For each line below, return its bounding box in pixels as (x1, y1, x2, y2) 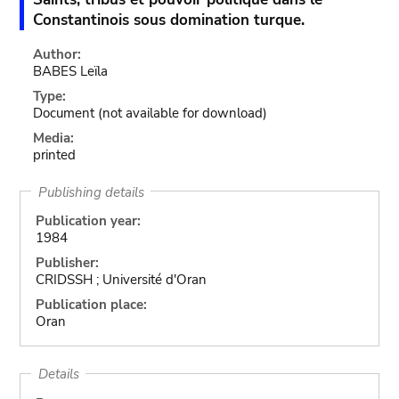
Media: (33, 129, 75, 147)
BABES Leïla (33, 62, 109, 80)
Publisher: (35, 254, 99, 272)
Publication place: (35, 296, 147, 313)
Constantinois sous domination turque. (33, 10, 305, 30)
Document (33, 104, 95, 122)
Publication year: (35, 212, 141, 230)
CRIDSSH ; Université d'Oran (35, 271, 207, 289)
